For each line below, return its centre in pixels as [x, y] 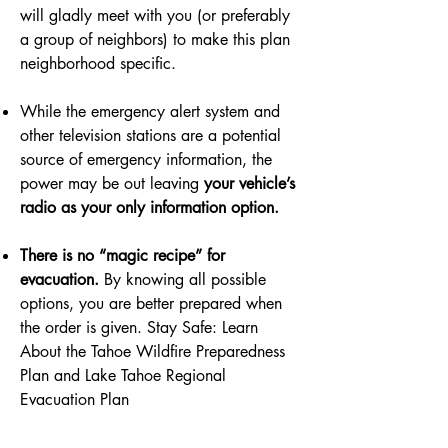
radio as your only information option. [149, 207]
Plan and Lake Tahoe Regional [123, 375]
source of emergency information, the [146, 159]
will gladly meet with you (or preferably [155, 15]
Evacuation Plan [74, 399]
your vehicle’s [249, 183]
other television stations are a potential [150, 135]
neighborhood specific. [98, 63]
